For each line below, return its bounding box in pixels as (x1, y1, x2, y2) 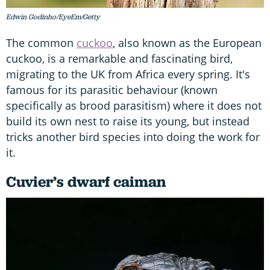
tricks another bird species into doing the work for (6, 129, 260, 144)
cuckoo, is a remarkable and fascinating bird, (6, 51, 233, 66)
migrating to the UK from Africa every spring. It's (6, 66, 250, 81)
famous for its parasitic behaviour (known (6, 82, 218, 97)
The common (6, 35, 77, 50)
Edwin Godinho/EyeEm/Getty (6, 11, 100, 22)
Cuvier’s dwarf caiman (6, 171, 166, 192)
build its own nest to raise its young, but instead (6, 113, 250, 128)
